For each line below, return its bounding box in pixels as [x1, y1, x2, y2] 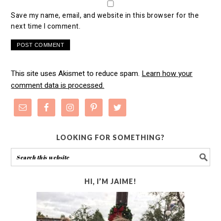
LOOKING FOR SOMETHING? [56, 133, 165, 142]
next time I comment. [11, 21, 81, 32]
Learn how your [142, 68, 193, 79]
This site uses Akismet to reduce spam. [11, 68, 142, 79]
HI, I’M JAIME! [84, 177, 137, 185]
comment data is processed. [11, 80, 105, 91]
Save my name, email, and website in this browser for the [11, 10, 199, 21]
